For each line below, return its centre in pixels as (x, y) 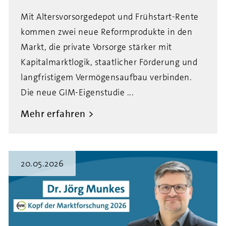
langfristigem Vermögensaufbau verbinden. (106, 77)
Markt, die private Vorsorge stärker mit (96, 47)
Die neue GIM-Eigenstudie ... (77, 92)
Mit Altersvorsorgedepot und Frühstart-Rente (110, 17)
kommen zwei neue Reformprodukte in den (106, 32)
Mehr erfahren (53, 114)
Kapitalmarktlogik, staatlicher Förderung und (109, 62)
